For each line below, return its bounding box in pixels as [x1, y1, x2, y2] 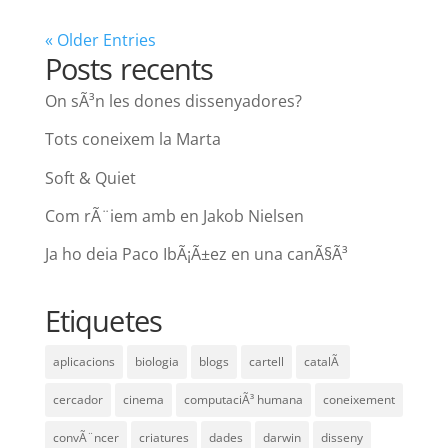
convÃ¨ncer [52, 428, 119, 446]
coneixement [322, 390, 395, 408]
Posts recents [44, 49, 214, 89]
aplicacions [52, 352, 115, 370]
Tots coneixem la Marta [44, 128, 221, 151]
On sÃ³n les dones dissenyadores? [44, 90, 302, 113]
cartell [248, 352, 284, 370]
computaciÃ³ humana [183, 390, 303, 408]
